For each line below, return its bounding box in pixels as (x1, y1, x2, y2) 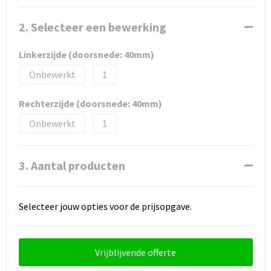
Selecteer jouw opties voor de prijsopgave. (18, 200, 192, 212)
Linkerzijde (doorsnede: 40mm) (18, 48, 154, 60)
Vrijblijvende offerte (95, 246, 176, 258)
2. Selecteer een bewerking (18, 19, 166, 34)
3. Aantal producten (18, 157, 125, 173)
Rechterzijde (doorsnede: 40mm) (18, 97, 162, 109)
